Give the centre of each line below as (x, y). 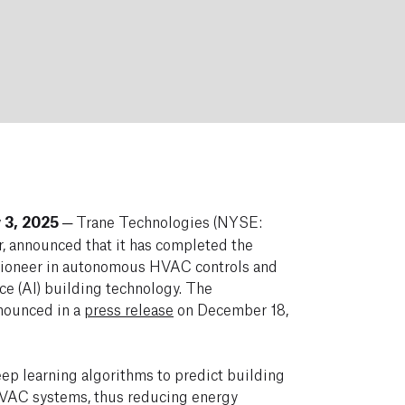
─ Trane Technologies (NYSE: (160, 221)
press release (128, 308)
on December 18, (231, 308)
